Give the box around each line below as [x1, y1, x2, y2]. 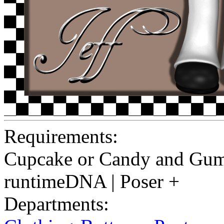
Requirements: [4, 125, 118, 147]
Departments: [4, 193, 109, 215]
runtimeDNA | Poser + [4, 170, 179, 192]
